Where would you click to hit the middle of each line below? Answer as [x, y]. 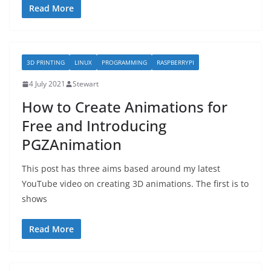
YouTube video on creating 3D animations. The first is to [135, 184]
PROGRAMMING [124, 62]
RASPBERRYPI [175, 62]
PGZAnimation [72, 144]
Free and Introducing [94, 126]
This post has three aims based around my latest [121, 168]
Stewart [86, 84]
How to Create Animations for [125, 107]
